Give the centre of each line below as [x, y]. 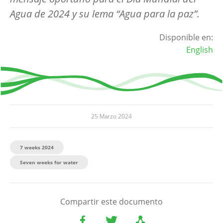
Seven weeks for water [49, 162]
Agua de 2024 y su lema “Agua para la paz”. [106, 13]
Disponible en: [186, 37]
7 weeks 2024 [37, 147]
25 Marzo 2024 [111, 116]
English [200, 50]
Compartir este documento [111, 201]
